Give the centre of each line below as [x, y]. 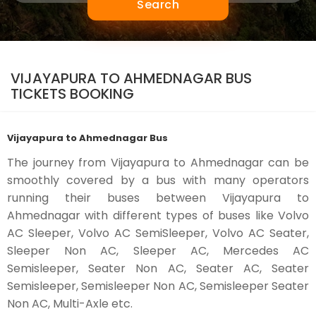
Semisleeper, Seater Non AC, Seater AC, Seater [158, 268]
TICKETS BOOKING [72, 94]
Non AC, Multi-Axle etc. [70, 304]
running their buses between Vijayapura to [158, 198]
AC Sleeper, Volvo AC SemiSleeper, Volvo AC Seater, [158, 233]
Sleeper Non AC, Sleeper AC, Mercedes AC [158, 251]
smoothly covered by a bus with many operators [158, 180]
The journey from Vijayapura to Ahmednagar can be [158, 163]
